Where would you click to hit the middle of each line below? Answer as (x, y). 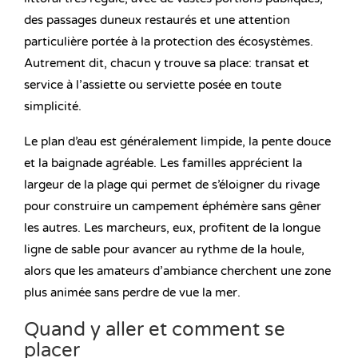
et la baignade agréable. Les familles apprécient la (163, 163)
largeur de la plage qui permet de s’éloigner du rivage (172, 185)
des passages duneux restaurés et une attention (157, 20)
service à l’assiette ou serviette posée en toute (153, 85)
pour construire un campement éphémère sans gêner (173, 207)
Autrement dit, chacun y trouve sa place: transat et (167, 64)
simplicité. (53, 107)
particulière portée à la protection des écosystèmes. (169, 42)
